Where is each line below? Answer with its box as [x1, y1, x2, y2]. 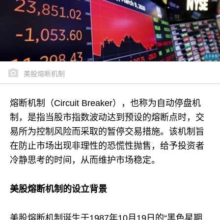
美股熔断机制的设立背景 [10, 184, 107, 194]
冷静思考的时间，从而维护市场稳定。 [10, 155, 160, 165]
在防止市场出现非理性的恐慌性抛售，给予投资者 [10, 140, 204, 151]
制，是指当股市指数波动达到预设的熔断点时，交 [10, 112, 204, 122]
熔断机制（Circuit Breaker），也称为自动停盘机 [10, 98, 201, 108]
